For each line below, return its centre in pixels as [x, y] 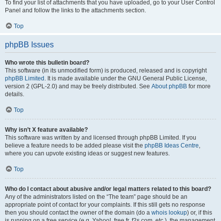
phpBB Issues [29, 45]
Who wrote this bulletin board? [47, 63]
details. [15, 94]
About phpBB [169, 86]
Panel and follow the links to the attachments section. [75, 10]
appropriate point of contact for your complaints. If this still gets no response [105, 205]
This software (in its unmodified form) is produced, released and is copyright [106, 71]
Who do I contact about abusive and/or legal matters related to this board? [108, 189]
